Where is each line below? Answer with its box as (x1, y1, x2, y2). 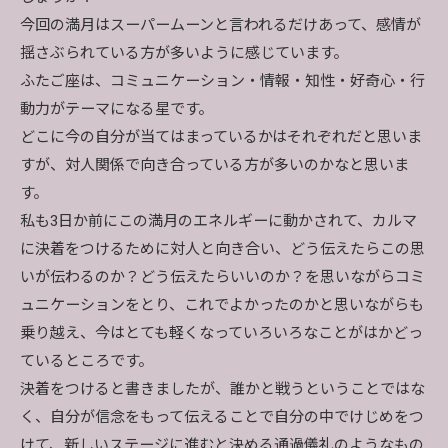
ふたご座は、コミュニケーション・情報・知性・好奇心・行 (20, 72, 425, 90)
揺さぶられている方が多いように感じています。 (20, 44, 348, 62)
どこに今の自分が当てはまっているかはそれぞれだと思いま (20, 128, 422, 146)
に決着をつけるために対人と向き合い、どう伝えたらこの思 (20, 240, 425, 258)
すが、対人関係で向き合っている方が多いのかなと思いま (20, 156, 409, 174)
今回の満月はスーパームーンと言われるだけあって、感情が (20, 16, 421, 34)
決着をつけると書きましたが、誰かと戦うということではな (20, 380, 425, 398)
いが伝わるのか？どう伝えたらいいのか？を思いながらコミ (20, 268, 425, 286)
